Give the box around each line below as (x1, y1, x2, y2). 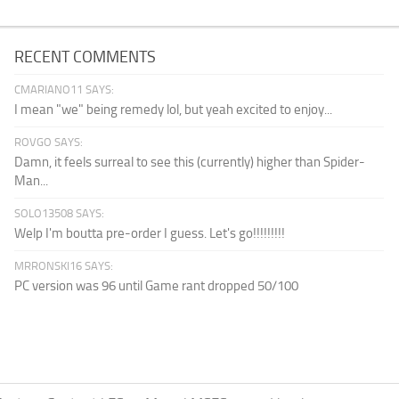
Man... (14, 172, 49, 189)
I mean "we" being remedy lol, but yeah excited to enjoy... (14, 101, 333, 118)
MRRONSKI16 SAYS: (14, 258, 114, 273)
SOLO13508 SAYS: (14, 206, 105, 220)
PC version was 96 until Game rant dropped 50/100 (14, 277, 299, 294)
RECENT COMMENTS (14, 46, 157, 67)
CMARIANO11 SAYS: (14, 82, 115, 96)
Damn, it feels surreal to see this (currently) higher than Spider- (14, 153, 366, 170)
